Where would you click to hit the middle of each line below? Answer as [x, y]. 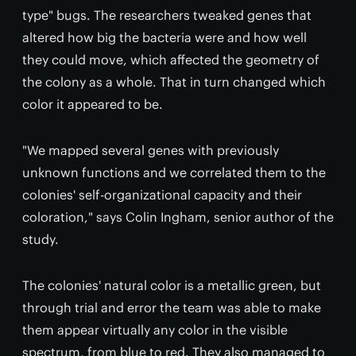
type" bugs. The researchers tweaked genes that [167, 15]
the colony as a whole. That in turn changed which [174, 82]
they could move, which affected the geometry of [171, 60]
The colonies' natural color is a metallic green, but [172, 285]
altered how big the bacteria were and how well [164, 37]
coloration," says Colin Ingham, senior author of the [178, 217]
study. [41, 239]
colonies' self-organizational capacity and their [162, 195]
